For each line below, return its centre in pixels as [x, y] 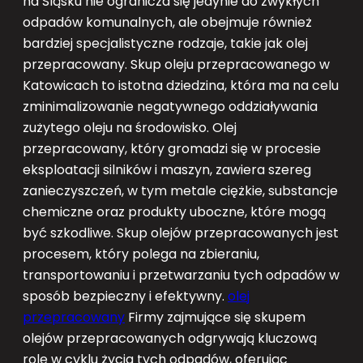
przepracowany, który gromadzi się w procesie [172, 148]
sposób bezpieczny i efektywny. [125, 296]
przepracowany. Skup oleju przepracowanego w [176, 64]
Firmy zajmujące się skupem [215, 317]
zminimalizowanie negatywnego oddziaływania [170, 106]
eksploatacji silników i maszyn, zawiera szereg [167, 169]
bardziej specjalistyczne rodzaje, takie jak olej [165, 43]
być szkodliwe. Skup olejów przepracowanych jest [181, 233]
